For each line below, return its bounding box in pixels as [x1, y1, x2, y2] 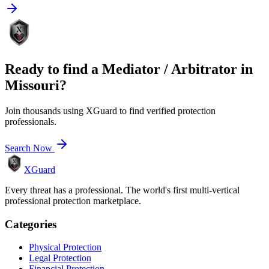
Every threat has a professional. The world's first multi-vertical [5, 184, 240, 195]
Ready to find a [5, 61, 102, 77]
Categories [5, 217, 56, 231]
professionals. [5, 116, 56, 127]
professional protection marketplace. [5, 195, 141, 206]
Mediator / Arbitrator [102, 61, 237, 77]
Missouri [5, 77, 59, 94]
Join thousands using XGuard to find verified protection [5, 105, 216, 116]
